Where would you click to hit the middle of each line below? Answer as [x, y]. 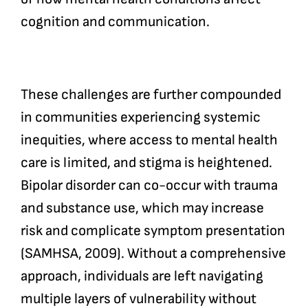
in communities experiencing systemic [140, 117]
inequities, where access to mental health [149, 140]
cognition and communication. [115, 21]
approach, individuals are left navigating [142, 276]
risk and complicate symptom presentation [153, 230]
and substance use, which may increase [142, 208]
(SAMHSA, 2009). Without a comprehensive [153, 253]
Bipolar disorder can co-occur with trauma [149, 185]
